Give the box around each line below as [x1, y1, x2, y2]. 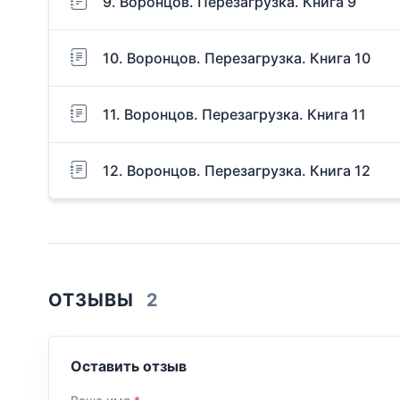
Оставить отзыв [71, 356, 187, 375]
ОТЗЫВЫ [48, 289, 139, 312]
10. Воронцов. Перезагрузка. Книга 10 [103, 48, 371, 67]
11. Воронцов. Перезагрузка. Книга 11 [103, 104, 366, 123]
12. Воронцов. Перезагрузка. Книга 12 [103, 161, 371, 179]
